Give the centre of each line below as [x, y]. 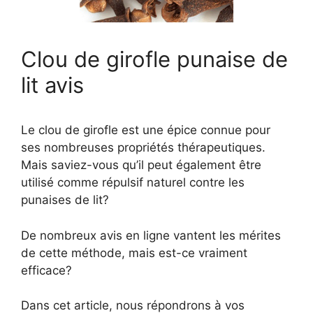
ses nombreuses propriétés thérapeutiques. [143, 147]
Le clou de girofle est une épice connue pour [146, 130]
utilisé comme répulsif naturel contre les [133, 182]
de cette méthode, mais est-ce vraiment [134, 253]
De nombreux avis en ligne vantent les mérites [151, 235]
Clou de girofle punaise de [154, 59]
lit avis [52, 85]
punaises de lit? [65, 200]
